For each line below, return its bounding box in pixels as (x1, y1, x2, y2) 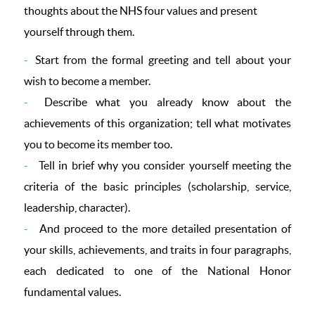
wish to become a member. (24, 75, 150, 87)
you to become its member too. (24, 138, 172, 150)
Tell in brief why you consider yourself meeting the (35, 159, 291, 172)
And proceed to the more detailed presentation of (35, 222, 291, 235)
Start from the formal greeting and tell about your (35, 53, 291, 66)
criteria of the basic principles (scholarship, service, (24, 180, 291, 193)
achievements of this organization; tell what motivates (24, 117, 291, 129)
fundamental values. (24, 285, 121, 298)
